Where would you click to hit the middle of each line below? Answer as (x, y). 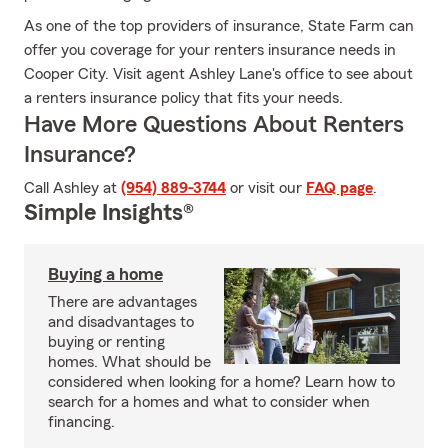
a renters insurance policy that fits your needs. (183, 98)
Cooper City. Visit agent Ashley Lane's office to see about (218, 74)
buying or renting (106, 342)
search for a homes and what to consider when (209, 402)
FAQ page (339, 188)
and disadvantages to (121, 322)
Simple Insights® (109, 213)
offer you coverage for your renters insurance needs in (210, 50)
